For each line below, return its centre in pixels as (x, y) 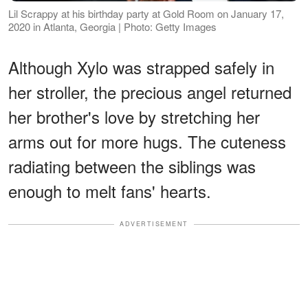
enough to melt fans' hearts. (110, 191)
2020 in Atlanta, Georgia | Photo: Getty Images (112, 27)
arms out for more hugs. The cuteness (147, 142)
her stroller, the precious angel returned (150, 92)
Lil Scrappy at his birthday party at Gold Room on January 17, (146, 14)
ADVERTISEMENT (154, 224)
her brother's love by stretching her (134, 117)
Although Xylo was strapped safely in (141, 67)
